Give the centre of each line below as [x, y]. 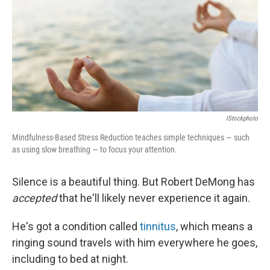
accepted [34, 198]
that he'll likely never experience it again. [153, 198]
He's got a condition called [76, 227]
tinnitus [158, 227]
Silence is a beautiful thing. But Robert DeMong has [133, 182]
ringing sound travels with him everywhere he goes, [135, 243]
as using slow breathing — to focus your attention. [95, 150]
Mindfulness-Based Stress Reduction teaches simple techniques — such [131, 138]
